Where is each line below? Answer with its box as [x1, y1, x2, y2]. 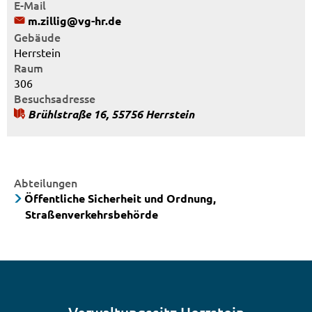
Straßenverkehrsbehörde [25, 207, 158, 221]
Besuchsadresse [14, 91, 95, 106]
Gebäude [14, 29, 61, 45]
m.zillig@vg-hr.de [28, 13, 121, 28]
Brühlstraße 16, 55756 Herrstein [28, 107, 194, 121]
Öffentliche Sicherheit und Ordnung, [24, 191, 217, 205]
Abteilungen [14, 175, 77, 190]
